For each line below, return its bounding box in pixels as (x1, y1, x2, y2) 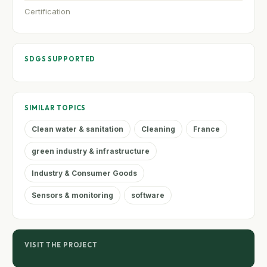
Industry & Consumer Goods (32, 168, 137, 178)
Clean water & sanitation (32, 124, 123, 133)
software (131, 190, 164, 200)
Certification (24, 6, 70, 16)
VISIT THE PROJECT (24, 240, 98, 249)
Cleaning (141, 124, 175, 133)
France (193, 124, 220, 133)
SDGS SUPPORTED (24, 54, 96, 63)
